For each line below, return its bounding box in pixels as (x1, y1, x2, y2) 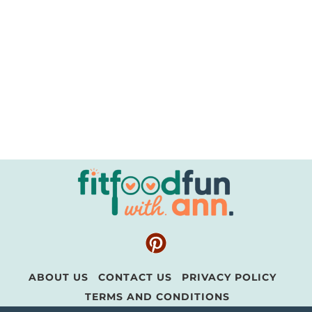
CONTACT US (98, 271, 172, 284)
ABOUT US (29, 271, 88, 284)
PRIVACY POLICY (182, 271, 276, 284)
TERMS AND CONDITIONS (85, 290, 230, 304)
